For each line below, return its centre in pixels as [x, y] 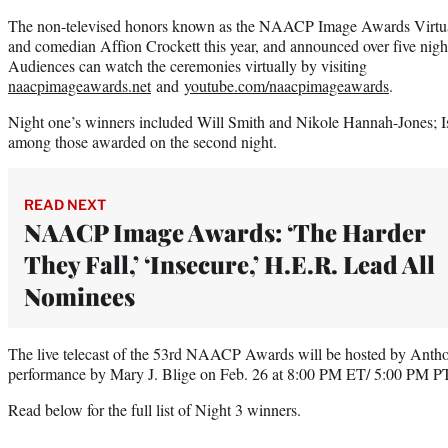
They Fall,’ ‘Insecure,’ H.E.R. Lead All [229, 263]
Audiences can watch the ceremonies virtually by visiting [187, 65]
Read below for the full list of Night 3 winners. [154, 409]
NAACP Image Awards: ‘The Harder [224, 231]
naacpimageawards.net [79, 85]
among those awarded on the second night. [142, 141]
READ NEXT [65, 204]
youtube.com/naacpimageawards [286, 85]
